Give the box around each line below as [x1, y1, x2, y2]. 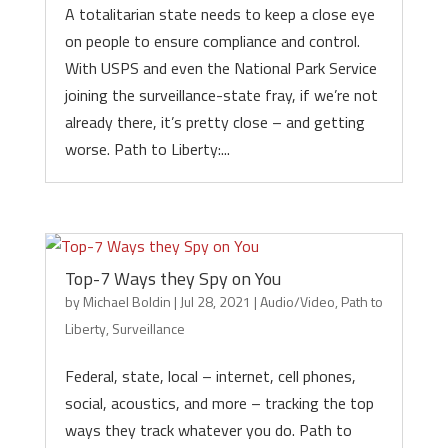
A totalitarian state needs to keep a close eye [64, 2, 375, 26]
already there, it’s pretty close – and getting [64, 110, 365, 134]
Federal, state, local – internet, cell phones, [64, 364, 356, 388]
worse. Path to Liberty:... [64, 137, 230, 161]
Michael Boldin [82, 291, 171, 312]
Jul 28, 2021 [179, 291, 251, 312]
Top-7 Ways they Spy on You [64, 265, 281, 292]
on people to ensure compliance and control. [64, 29, 360, 53]
